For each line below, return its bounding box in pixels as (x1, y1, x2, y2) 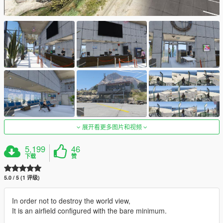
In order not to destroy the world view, (12, 196, 130, 206)
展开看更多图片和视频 (80, 122, 143, 131)
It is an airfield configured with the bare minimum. (12, 206, 167, 216)
